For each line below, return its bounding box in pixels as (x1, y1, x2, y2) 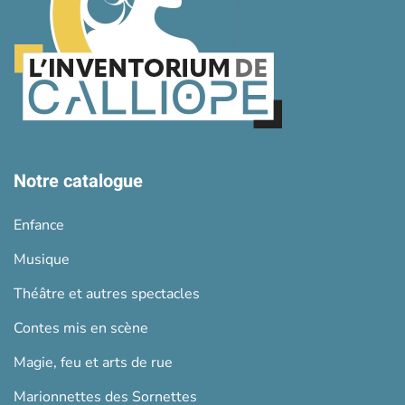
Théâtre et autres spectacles (14, 284, 200, 304)
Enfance (14, 215, 64, 235)
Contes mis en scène (14, 318, 148, 338)
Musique (14, 250, 70, 269)
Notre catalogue (14, 168, 143, 194)
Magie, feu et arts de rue (14, 353, 173, 372)
